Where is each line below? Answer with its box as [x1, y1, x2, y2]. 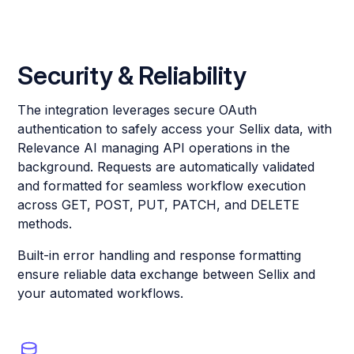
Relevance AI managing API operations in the [17, 140, 291, 156]
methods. [17, 216, 73, 232]
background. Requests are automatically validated [17, 159, 315, 175]
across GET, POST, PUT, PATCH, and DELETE [17, 197, 300, 213]
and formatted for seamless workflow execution [17, 178, 307, 194]
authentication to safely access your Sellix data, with [17, 121, 333, 137]
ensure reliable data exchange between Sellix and [17, 266, 316, 283]
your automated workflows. [17, 285, 184, 302]
